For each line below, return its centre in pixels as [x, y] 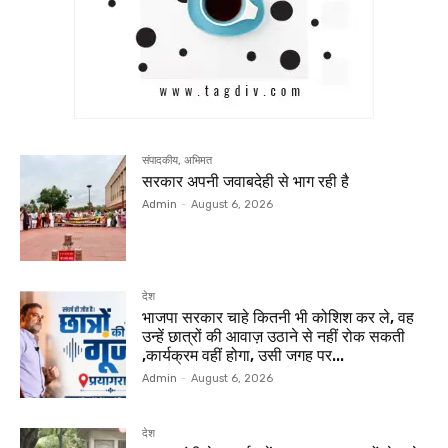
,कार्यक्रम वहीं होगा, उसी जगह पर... [243, 356]
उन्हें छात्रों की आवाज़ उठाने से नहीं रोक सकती [274, 337]
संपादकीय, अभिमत [177, 161]
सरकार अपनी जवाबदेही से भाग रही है [246, 182]
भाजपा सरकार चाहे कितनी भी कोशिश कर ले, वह [278, 318]
